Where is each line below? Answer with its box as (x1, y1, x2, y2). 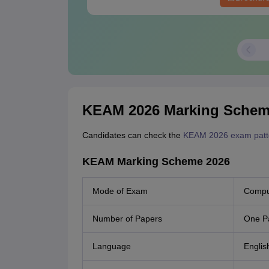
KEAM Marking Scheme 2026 (82, 156, 230, 168)
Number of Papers (92, 214, 162, 224)
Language (92, 241, 131, 252)
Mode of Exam (92, 186, 148, 196)
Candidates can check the (82, 130, 181, 141)
